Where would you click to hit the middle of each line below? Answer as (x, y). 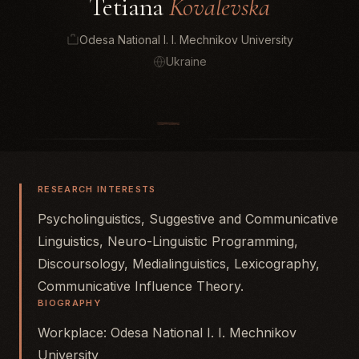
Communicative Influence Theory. (141, 286)
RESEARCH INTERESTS (97, 189)
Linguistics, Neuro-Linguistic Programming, (168, 241)
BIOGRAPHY (69, 303)
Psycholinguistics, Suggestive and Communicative (188, 219)
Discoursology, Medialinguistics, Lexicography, (179, 264)
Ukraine (186, 61)
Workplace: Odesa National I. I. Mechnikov (167, 333)
